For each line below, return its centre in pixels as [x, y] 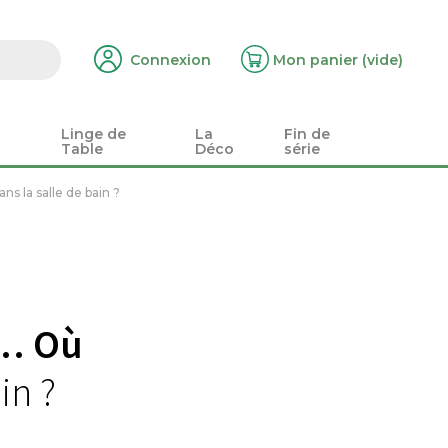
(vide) [382, 60]
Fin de [307, 134]
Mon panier [315, 60]
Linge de [93, 134]
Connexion [170, 60]
